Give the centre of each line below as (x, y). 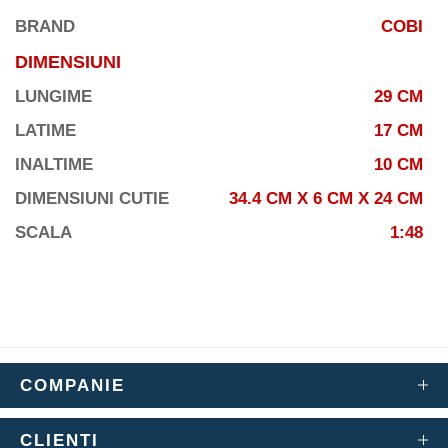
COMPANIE (72, 386)
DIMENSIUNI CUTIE (92, 199)
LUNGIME (53, 97)
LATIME (45, 131)
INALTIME (54, 165)
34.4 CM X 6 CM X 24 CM (326, 199)
